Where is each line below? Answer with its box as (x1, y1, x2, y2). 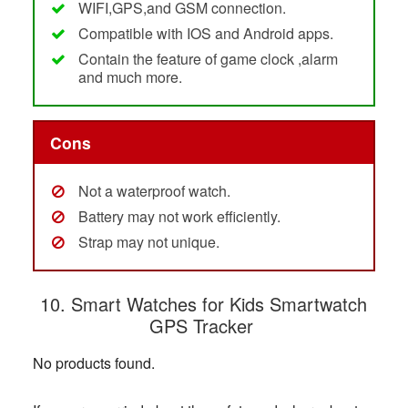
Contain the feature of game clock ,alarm (77, 48, 338, 70)
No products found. (32, 352, 155, 373)
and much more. (77, 66, 182, 88)
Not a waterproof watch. (77, 179, 230, 201)
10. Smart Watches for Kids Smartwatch (40, 290, 368, 317)
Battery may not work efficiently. (77, 205, 280, 227)
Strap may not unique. (77, 230, 219, 252)
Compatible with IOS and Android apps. (77, 23, 333, 45)
